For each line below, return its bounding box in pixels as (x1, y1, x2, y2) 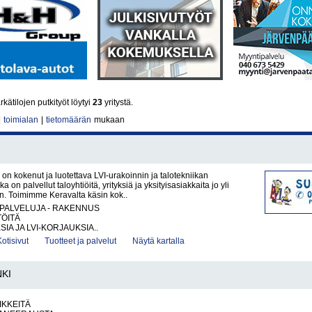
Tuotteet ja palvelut (45, 236, 116, 246)
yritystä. (102, 97, 133, 107)
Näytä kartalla (132, 236, 185, 246)
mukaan (92, 115, 125, 125)
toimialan (3, 115, 38, 125)
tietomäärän (46, 115, 91, 125)
